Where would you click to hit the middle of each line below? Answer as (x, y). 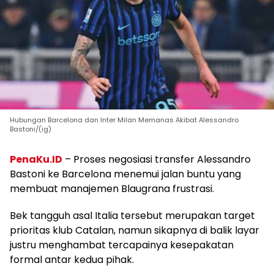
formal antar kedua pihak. (72, 259)
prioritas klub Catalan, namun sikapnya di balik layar (135, 230)
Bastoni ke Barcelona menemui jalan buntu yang (125, 174)
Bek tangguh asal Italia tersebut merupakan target (132, 215)
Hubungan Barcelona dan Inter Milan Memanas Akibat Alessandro (124, 120)
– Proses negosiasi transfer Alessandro (157, 159)
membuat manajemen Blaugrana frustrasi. (112, 188)
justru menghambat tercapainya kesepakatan (122, 245)
